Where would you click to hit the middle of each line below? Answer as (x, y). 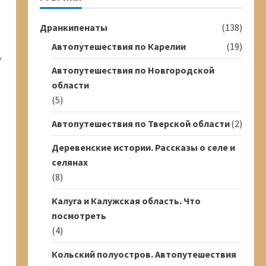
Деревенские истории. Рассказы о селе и (143, 147)
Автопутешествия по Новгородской (133, 70)
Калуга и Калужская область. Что (126, 201)
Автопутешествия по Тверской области (140, 123)
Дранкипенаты (73, 27)
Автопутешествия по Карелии (118, 46)
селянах (69, 162)
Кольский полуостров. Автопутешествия (144, 254)
